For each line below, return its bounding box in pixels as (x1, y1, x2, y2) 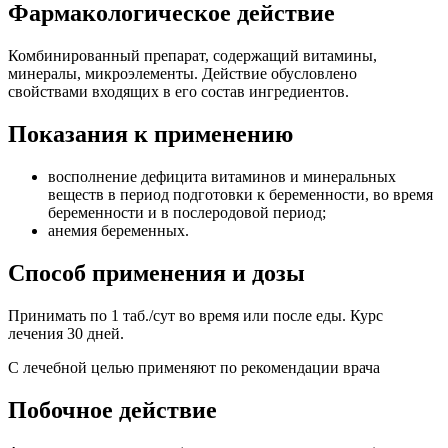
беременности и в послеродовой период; (48, 203, 326, 221)
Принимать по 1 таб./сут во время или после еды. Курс (8, 306, 383, 324)
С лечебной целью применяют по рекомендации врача (8, 358, 380, 376)
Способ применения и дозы (8, 259, 305, 286)
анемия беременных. (48, 221, 189, 239)
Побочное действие (8, 396, 217, 423)
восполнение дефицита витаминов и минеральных (48, 167, 396, 185)
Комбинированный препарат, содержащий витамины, (8, 47, 377, 65)
